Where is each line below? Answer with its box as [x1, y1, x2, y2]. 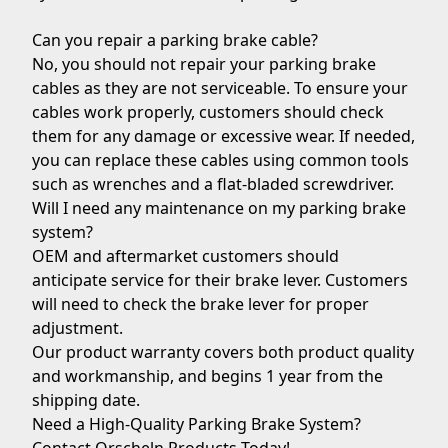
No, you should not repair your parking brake [32, 53, 376, 75]
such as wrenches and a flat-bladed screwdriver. [32, 173, 394, 195]
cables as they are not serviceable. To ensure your [32, 77, 408, 99]
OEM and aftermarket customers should [32, 245, 339, 267]
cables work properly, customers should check [32, 101, 384, 123]
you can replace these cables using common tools [32, 149, 409, 171]
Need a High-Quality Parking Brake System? [32, 413, 361, 435]
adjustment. [32, 317, 123, 339]
